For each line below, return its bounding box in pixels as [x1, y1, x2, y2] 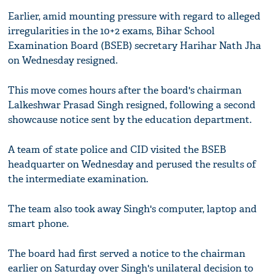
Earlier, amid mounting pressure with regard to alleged [8, 10, 261, 23]
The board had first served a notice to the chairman [8, 247, 246, 260]
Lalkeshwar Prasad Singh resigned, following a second [8, 98, 256, 111]
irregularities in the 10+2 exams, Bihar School [8, 24, 215, 37]
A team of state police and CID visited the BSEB [8, 143, 227, 156]
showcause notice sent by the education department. [8, 113, 252, 126]
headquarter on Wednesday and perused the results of [8, 158, 257, 171]
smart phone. [8, 217, 69, 230]
